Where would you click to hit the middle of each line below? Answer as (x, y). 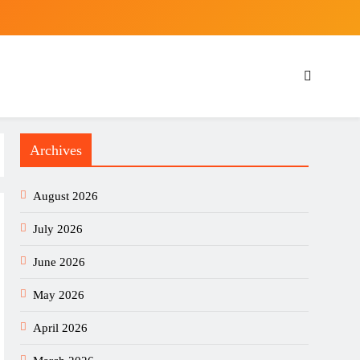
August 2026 (66, 196)
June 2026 (59, 262)
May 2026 (59, 295)
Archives (56, 150)
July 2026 (58, 229)
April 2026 (61, 328)
